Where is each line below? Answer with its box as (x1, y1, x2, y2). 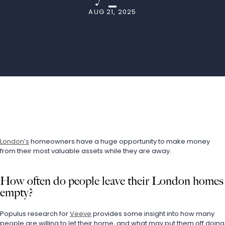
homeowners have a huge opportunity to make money (29, 137, 210, 146)
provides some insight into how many (91, 209, 214, 218)
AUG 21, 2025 (88, 7, 137, 17)
